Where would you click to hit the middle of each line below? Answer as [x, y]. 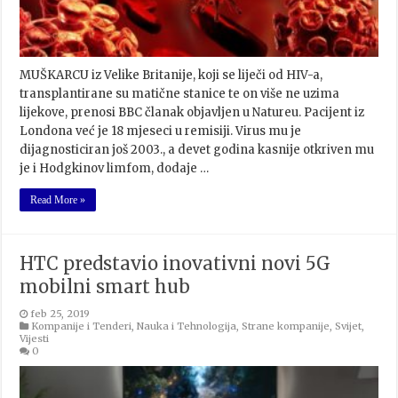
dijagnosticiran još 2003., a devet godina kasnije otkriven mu [197, 150]
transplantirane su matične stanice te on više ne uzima [180, 94]
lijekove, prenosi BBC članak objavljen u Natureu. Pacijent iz [192, 113]
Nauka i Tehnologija [187, 326]
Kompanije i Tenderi [82, 326]
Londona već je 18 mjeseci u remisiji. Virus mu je [161, 131]
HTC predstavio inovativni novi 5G [175, 264]
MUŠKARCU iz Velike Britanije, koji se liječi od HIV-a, [171, 76]
